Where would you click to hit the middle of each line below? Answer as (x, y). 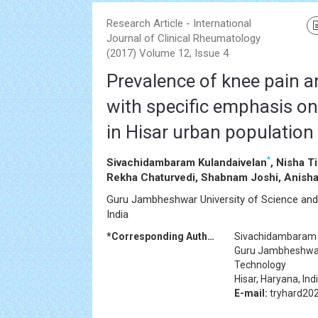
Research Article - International (179, 23)
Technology (260, 265)
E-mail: (251, 293)
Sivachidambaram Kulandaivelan (187, 163)
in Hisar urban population (210, 132)
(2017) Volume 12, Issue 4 (168, 53)
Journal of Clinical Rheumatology (183, 38)
